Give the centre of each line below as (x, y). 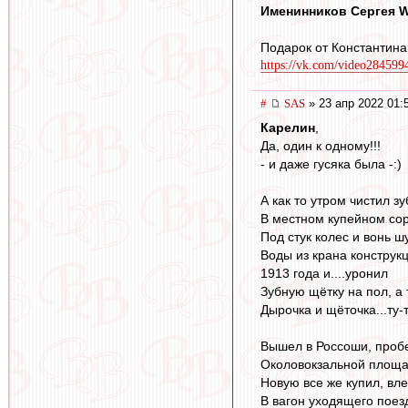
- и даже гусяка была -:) (331, 163)
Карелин (288, 127)
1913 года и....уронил (324, 273)
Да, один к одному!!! (321, 145)
